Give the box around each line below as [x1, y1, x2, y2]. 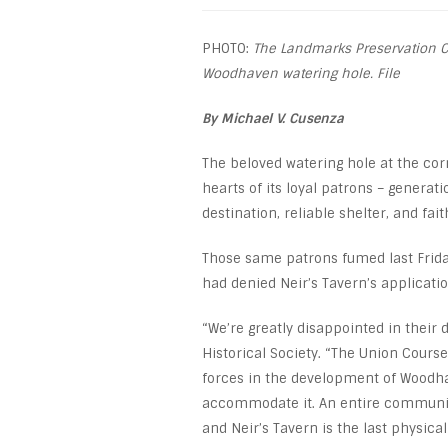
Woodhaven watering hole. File [202, 64, 400, 82]
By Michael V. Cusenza [202, 109, 344, 127]
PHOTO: [202, 39, 253, 57]
